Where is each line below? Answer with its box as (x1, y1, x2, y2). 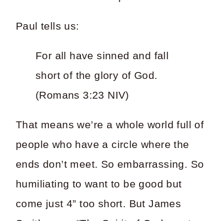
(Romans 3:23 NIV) (36, 89, 129, 101)
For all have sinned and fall (36, 49, 169, 62)
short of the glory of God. (36, 69, 158, 81)
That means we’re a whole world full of (16, 118, 204, 131)
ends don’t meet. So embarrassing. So (16, 158, 204, 170)
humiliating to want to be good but (16, 178, 182, 190)
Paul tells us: (16, 20, 79, 32)
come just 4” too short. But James (16, 197, 182, 210)
